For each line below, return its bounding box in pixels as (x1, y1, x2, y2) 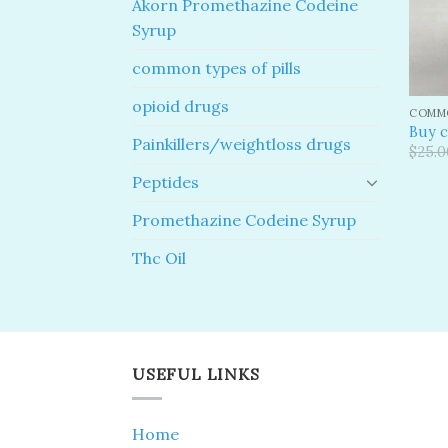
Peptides (132, 171, 199, 192)
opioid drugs (132, 95, 229, 116)
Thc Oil (132, 247, 186, 268)
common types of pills (132, 57, 301, 78)
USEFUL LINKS (132, 363, 260, 384)
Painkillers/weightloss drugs (132, 133, 351, 154)
